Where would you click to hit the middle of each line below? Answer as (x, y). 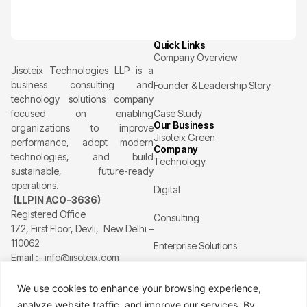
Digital (167, 190)
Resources (179, 286)
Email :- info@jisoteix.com (65, 258)
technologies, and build (82, 157)
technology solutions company (82, 99)
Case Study (178, 114)
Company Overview (196, 58)
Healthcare (177, 298)
